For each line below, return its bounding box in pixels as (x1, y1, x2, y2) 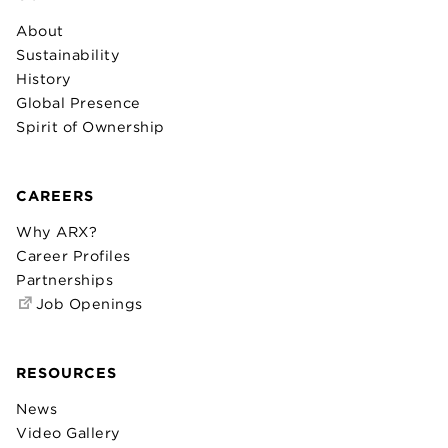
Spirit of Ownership (16, 118, 165, 136)
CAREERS (16, 187, 94, 205)
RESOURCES (16, 364, 117, 382)
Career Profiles (16, 247, 131, 265)
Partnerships (16, 271, 113, 289)
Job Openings (31, 295, 143, 313)
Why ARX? (16, 223, 97, 241)
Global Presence (16, 94, 141, 112)
